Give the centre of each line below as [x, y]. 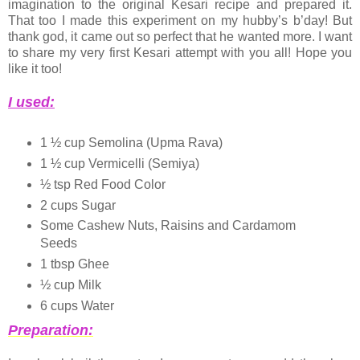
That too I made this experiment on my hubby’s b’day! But [180, 20]
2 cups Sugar [78, 205]
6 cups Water [77, 306]
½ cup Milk [70, 285]
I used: [31, 102]
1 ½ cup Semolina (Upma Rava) [131, 142]
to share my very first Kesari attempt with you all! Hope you [180, 52]
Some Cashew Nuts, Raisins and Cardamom [168, 226]
